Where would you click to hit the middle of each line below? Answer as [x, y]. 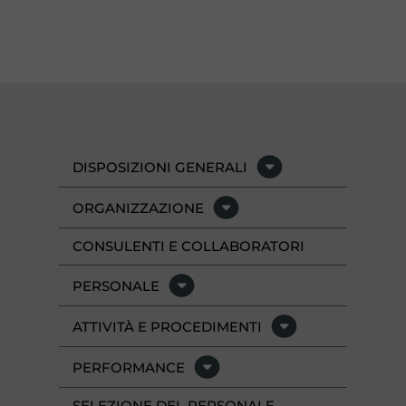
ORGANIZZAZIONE [138, 208]
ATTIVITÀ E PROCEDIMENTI [167, 326]
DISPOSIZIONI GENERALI [160, 167]
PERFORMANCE [129, 367]
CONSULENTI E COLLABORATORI [188, 246]
